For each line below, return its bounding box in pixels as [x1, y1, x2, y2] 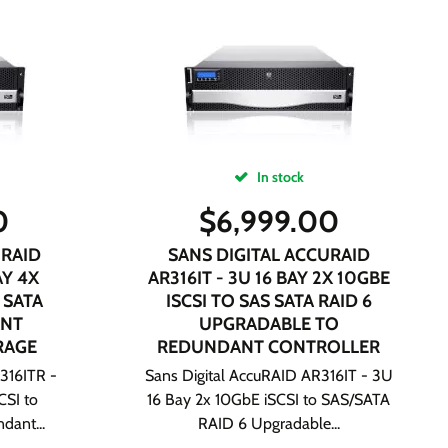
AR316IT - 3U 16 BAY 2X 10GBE [147, 267, 390, 289]
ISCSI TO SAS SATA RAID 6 [165, 290, 372, 312]
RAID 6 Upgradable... [197, 414, 340, 433]
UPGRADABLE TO [198, 313, 339, 335]
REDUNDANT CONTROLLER [157, 336, 381, 358]
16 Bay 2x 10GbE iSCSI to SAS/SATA [147, 390, 391, 409]
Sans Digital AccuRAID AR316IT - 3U [144, 366, 393, 385]
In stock [253, 168, 304, 186]
